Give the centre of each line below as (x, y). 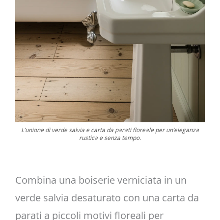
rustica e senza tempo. (110, 137)
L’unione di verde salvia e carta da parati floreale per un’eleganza (110, 130)
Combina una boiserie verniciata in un (101, 180)
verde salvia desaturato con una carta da (107, 197)
